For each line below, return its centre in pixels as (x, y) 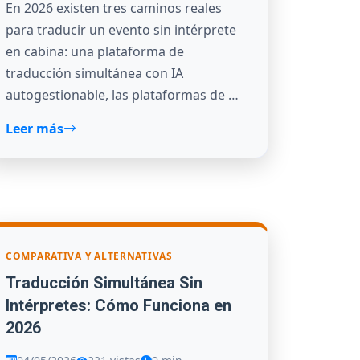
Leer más (35, 129)
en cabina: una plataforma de (95, 52)
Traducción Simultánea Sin (104, 282)
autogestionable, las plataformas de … (122, 95)
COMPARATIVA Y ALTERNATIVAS (89, 256)
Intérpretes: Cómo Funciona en (119, 305)
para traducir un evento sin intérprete (121, 30)
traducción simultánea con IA (94, 74)
